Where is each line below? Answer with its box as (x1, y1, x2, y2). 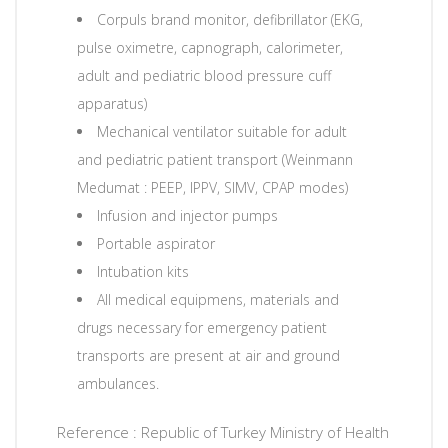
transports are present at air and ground (77, 346, 340, 366)
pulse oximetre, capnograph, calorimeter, (77, 38, 343, 58)
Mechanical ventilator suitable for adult (97, 122, 347, 142)
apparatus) (77, 94, 147, 114)
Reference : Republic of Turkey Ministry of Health (57, 422, 389, 443)
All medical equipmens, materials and (97, 290, 339, 310)
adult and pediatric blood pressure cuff (77, 66, 331, 86)
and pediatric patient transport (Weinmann (77, 150, 353, 170)
